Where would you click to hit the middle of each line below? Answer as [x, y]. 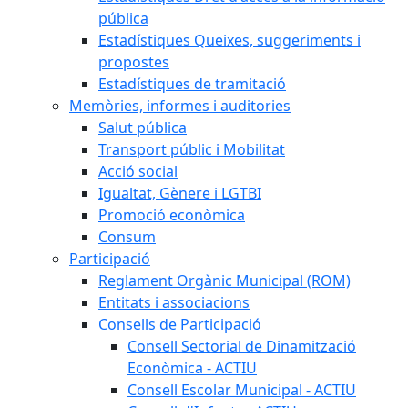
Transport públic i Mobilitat [192, 149]
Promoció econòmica [172, 215]
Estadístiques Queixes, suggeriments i [229, 40]
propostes [134, 62]
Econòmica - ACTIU [192, 368]
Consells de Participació [180, 324]
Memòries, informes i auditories [180, 106]
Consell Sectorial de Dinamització [242, 346]
